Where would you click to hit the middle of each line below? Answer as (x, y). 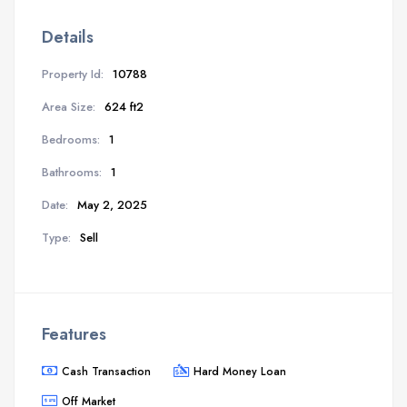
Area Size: (69, 106)
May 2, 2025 (112, 204)
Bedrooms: (71, 139)
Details (68, 37)
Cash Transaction (106, 371)
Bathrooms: (72, 172)
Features (74, 334)
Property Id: (73, 74)
